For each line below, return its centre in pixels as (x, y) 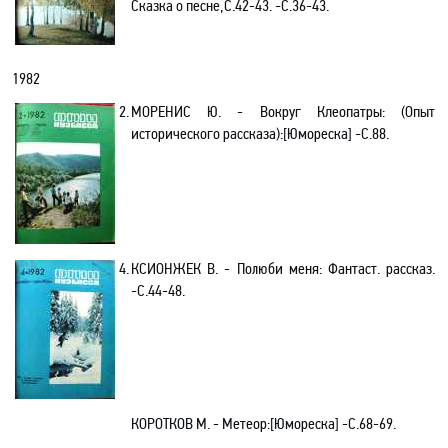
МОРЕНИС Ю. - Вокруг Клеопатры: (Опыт (283, 111)
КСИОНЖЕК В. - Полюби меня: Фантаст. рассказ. (283, 268)
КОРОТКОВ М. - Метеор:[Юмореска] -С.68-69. (263, 423)
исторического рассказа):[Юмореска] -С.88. (260, 133)
